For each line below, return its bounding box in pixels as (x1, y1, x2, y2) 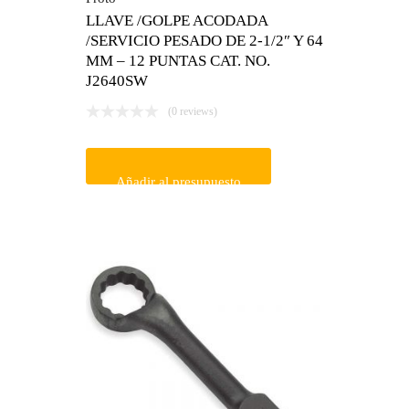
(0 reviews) (168, 104, 217, 118)
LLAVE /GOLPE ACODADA (86, 11, 267, 29)
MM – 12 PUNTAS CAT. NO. (86, 51, 270, 69)
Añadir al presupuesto (116, 173, 241, 189)
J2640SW (86, 71, 148, 89)
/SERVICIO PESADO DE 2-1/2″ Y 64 (86, 31, 323, 49)
